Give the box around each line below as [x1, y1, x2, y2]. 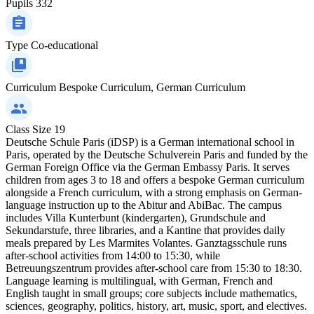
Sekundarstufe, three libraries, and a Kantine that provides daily [6, 224, 285, 236]
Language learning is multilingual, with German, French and [6, 274, 273, 287]
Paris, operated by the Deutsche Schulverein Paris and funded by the [6, 148, 308, 161]
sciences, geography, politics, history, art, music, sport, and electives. [6, 299, 307, 312]
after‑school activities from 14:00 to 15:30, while [6, 249, 220, 261]
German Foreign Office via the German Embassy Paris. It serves [6, 161, 289, 173]
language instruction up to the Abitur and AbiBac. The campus [6, 198, 282, 211]
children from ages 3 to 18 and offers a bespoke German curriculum [6, 173, 304, 186]
